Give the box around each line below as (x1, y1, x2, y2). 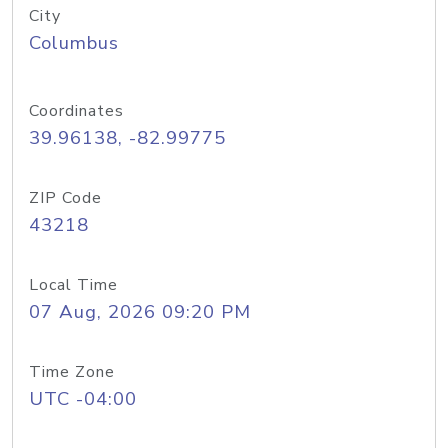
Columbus (29, 30, 119, 56)
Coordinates (29, 100, 124, 122)
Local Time (29, 274, 118, 296)
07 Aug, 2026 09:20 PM (29, 299, 251, 325)
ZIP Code (29, 187, 102, 209)
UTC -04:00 (29, 386, 137, 412)
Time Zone (29, 361, 115, 383)
